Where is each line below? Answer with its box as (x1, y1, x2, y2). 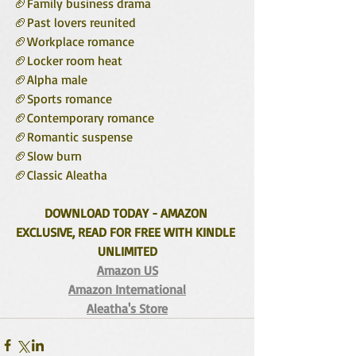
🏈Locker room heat (14, 52, 122, 69)
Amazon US (96, 262, 158, 279)
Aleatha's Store (87, 300, 168, 317)
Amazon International (68, 281, 186, 298)
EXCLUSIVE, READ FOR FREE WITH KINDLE (16, 224, 238, 241)
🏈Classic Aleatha (14, 167, 110, 184)
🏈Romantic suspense (14, 129, 133, 145)
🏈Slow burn (14, 148, 82, 164)
